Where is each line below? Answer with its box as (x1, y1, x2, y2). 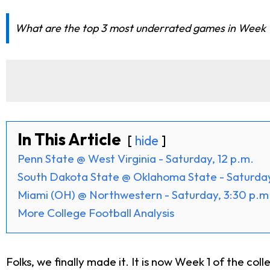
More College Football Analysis (17, 205, 174, 220)
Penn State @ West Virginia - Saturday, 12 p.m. (17, 151, 254, 166)
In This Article (17, 128, 121, 149)
